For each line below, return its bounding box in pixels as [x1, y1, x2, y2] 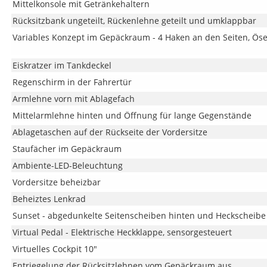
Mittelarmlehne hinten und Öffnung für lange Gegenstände [12, 110, 252, 121]
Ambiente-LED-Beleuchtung [12, 160, 123, 171]
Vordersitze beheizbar [12, 176, 101, 188]
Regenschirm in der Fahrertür [12, 76, 132, 88]
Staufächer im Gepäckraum [12, 143, 122, 154]
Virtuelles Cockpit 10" [12, 243, 97, 254]
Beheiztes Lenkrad [12, 193, 86, 204]
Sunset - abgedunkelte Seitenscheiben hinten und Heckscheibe [12, 210, 266, 221]
